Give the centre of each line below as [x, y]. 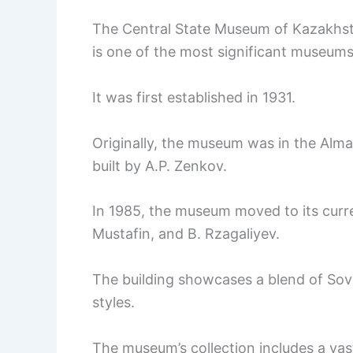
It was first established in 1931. [194, 97]
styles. [113, 303]
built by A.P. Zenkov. [160, 165]
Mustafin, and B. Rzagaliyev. [186, 234]
